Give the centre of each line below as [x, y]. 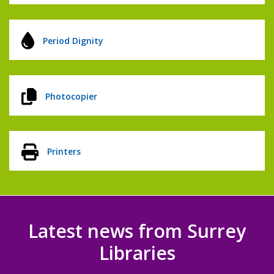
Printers [64, 152]
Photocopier [71, 96]
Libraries [137, 253]
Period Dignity [73, 40]
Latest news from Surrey [137, 231]
